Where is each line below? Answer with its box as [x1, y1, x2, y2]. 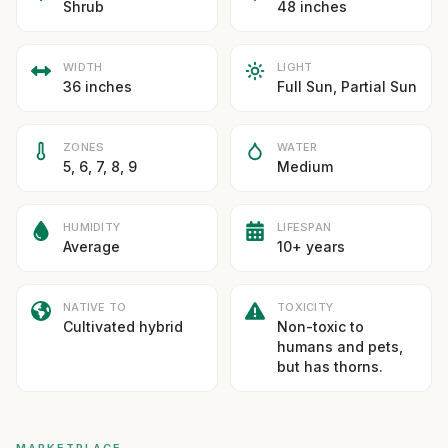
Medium [277, 158, 333, 175]
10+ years [277, 238, 345, 255]
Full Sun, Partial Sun [277, 78, 417, 95]
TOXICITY [277, 300, 334, 314]
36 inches [63, 78, 132, 95]
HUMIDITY [63, 220, 121, 234]
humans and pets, [277, 338, 403, 355]
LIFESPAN [277, 220, 332, 234]
